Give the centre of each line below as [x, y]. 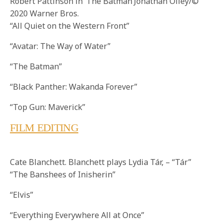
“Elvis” [22, 194]
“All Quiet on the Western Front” [70, 26]
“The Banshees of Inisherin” [63, 174]
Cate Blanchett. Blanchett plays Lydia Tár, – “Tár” [101, 162]
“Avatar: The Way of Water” [60, 46]
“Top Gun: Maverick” [48, 107]
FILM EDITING [44, 127]
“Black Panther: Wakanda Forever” [74, 86]
